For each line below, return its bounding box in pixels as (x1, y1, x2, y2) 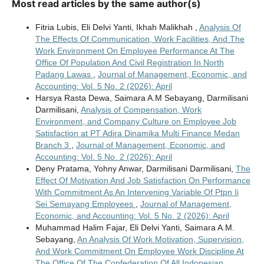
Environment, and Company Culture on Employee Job (35, 117, 236, 127)
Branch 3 (35, 140, 71, 150)
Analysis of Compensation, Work (80, 105, 202, 115)
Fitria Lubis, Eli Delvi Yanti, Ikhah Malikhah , (35, 22, 199, 32)
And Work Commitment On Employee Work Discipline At (35, 246, 244, 256)
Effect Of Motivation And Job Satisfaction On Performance (35, 176, 250, 186)
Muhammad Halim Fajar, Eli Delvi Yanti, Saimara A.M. (35, 223, 235, 233)
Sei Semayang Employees (35, 199, 136, 209)
